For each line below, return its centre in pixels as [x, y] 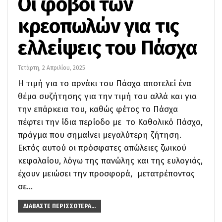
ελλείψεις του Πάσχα [108, 48]
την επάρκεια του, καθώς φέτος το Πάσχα [98, 109]
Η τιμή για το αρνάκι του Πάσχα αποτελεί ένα [105, 83]
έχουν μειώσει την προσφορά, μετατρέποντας [106, 173]
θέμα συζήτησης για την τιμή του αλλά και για [107, 96]
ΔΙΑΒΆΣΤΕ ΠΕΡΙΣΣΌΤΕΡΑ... [59, 206]
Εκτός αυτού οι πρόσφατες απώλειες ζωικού [102, 148]
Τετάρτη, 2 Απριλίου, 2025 [52, 68]
